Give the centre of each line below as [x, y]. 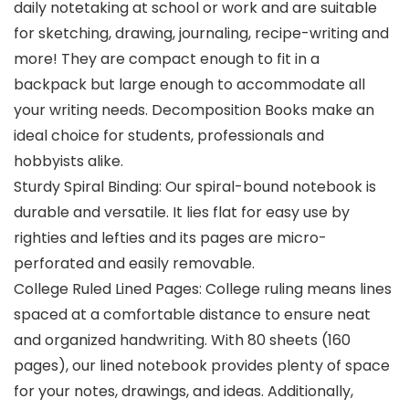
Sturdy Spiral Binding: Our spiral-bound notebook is [195, 186]
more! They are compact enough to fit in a [167, 58]
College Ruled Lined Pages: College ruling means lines [203, 288]
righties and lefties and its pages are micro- [170, 237]
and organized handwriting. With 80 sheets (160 [182, 340]
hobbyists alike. [68, 161]
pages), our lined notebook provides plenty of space [202, 365]
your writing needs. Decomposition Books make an [194, 110]
